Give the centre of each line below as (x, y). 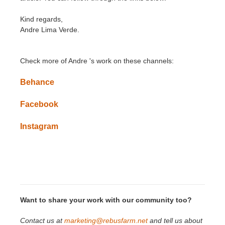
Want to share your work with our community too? (106, 200)
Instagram (39, 126)
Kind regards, (41, 19)
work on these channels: (135, 61)
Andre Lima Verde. (50, 29)
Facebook (39, 104)
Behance (37, 82)
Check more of (44, 61)
